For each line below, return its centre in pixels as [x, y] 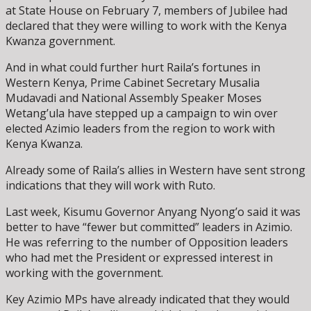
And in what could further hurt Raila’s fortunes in [133, 67]
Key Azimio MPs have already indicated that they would [148, 299]
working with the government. [84, 272]
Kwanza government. [60, 41]
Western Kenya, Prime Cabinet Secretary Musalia [133, 82]
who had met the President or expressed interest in [139, 257]
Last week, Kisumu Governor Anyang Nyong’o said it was [153, 211]
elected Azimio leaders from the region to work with [140, 128]
